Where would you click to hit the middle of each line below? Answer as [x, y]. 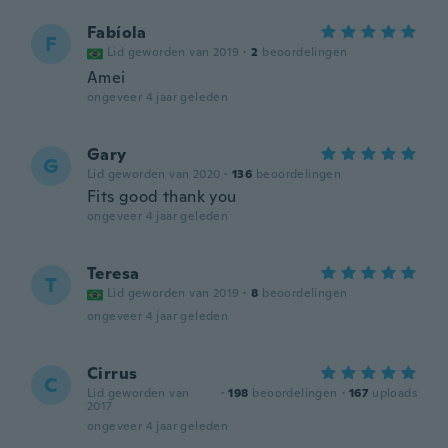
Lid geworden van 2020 [154, 174]
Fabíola [117, 32]
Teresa [113, 273]
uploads [394, 393]
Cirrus [112, 373]
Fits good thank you [162, 196]
